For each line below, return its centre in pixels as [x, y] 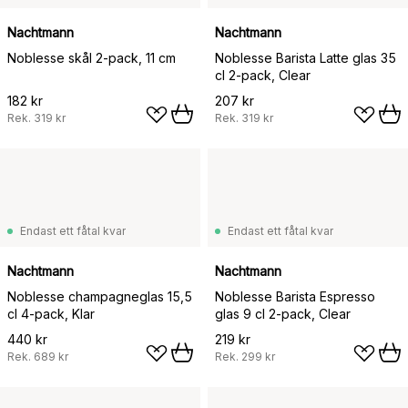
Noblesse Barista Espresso [295, 296]
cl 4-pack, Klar [51, 314]
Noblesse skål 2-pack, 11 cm [92, 58]
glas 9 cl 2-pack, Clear [283, 314]
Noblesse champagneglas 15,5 [100, 296]
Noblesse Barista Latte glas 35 [306, 58]
